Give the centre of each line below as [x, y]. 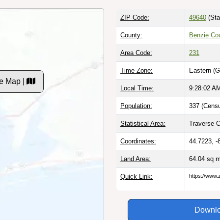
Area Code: [136, 53]
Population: [136, 106]
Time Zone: [137, 70]
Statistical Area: [143, 123]
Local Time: [137, 88]
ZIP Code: [135, 17]
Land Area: [136, 159]
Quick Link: [137, 176]
